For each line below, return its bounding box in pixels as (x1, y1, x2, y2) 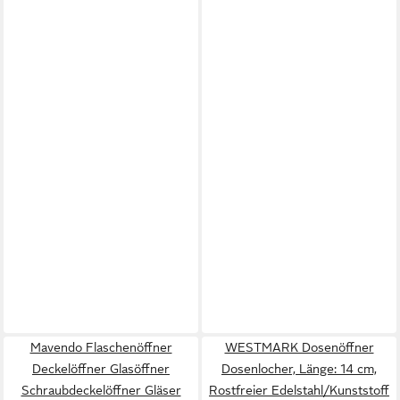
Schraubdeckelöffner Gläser (21, 383, 181, 397)
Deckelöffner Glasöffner (32, 362, 170, 376)
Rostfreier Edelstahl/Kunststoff (209, 383, 389, 397)
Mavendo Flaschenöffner (29, 340, 172, 354)
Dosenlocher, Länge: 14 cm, (221, 362, 377, 376)
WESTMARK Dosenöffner (224, 340, 374, 354)
